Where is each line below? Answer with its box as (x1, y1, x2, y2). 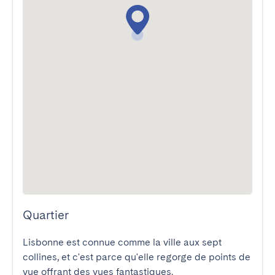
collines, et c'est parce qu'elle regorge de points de (23, 251, 250, 263)
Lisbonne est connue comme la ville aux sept (23, 236, 222, 248)
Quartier (23, 207, 69, 222)
